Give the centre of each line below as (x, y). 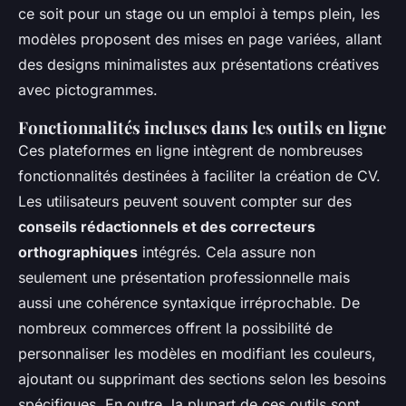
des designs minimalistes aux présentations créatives (198, 64)
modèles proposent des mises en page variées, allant (200, 39)
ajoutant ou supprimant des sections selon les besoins (202, 378)
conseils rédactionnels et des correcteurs (167, 226)
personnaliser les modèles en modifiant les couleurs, (197, 353)
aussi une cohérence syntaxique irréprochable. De (189, 302)
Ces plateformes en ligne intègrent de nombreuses (190, 150)
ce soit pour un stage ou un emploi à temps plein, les (199, 13)
